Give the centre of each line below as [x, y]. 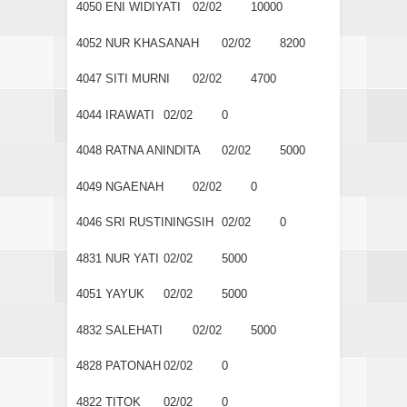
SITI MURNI [138, 79]
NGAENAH [134, 186]
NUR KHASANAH [152, 43]
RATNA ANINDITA [153, 151]
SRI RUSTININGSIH [159, 223]
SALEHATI [134, 330]
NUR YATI [132, 258]
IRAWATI [130, 114]
